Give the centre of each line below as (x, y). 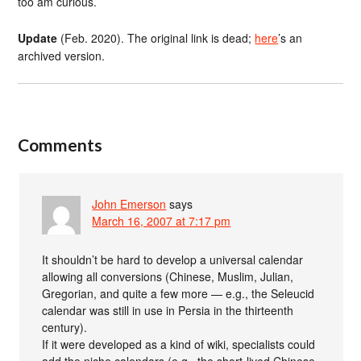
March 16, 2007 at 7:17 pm (162, 220)
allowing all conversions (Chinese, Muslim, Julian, (168, 276)
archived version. (62, 55)
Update (38, 37)
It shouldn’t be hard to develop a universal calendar (173, 259)
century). (65, 327)
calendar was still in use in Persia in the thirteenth (168, 310)
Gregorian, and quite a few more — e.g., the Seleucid (178, 293)
